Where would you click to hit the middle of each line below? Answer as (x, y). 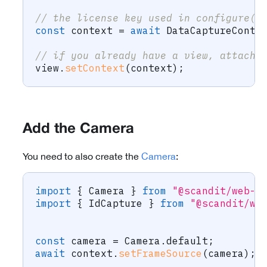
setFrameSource (160, 254)
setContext (95, 68)
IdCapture (116, 204)
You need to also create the (82, 156)
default (187, 241)
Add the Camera (78, 130)
